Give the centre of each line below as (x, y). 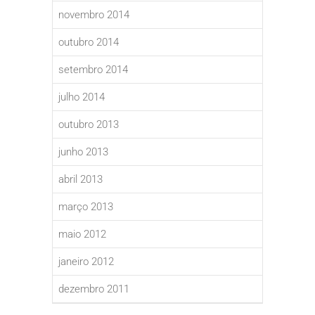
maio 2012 (82, 234)
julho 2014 (82, 97)
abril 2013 (81, 180)
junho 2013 (83, 152)
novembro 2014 (94, 15)
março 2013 (86, 207)
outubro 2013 (89, 125)
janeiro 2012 (86, 262)
